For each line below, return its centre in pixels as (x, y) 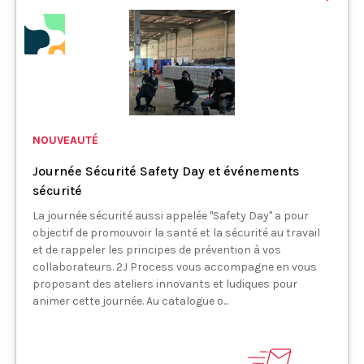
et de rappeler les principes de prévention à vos (157, 249)
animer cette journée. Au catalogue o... (130, 301)
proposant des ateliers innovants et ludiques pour (165, 284)
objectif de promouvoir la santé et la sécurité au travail (176, 232)
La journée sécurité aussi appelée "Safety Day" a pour (171, 215)
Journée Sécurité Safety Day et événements (166, 171)
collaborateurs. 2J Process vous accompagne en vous (175, 266)
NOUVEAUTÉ (65, 140)
